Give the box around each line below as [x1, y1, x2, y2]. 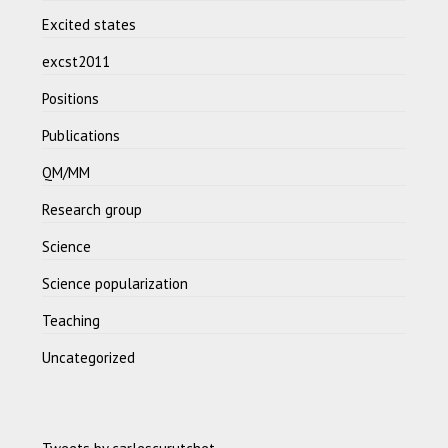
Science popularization [42, 273, 189, 293]
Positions [42, 88, 100, 108]
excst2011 [42, 51, 111, 71]
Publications [42, 125, 121, 145]
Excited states [42, 14, 137, 34]
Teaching [42, 310, 101, 330]
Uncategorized [42, 347, 136, 367]
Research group [42, 199, 143, 219]
